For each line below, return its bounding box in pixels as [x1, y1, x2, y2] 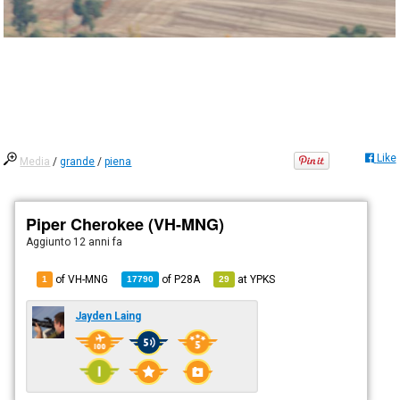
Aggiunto [26, 235, 74, 248]
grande [60, 154, 96, 168]
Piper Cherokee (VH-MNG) [26, 212, 225, 236]
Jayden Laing [75, 309, 142, 322]
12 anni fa [73, 235, 123, 248]
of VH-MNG [53, 272, 109, 286]
